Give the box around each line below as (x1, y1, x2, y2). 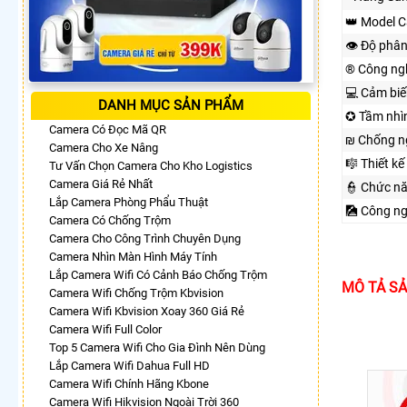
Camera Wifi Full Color (49, 322, 162, 336)
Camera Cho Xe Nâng (49, 140, 158, 154)
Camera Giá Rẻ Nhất (49, 176, 153, 191)
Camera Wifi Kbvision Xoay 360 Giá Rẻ (49, 303, 244, 318)
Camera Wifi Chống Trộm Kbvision (49, 285, 223, 300)
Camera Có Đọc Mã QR (49, 122, 166, 136)
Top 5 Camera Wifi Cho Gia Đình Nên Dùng (49, 340, 265, 354)
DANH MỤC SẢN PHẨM (98, 96, 243, 114)
